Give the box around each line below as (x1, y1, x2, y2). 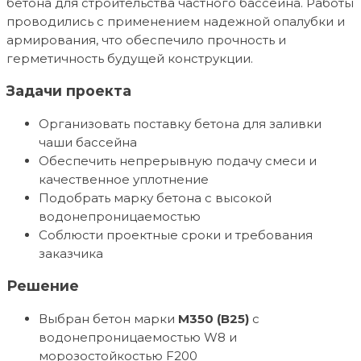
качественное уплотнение (39, 171, 209, 187)
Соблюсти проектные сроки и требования (39, 226, 313, 243)
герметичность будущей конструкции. (6, 50, 253, 66)
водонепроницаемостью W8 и (39, 330, 237, 346)
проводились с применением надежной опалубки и (6, 13, 345, 29)
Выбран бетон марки (39, 311, 178, 327)
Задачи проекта (6, 82, 131, 100)
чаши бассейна (39, 134, 137, 150)
